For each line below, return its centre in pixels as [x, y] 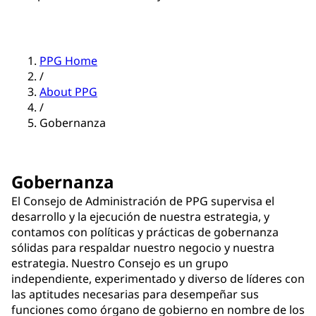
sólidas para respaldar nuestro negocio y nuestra [143, 248]
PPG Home [68, 61]
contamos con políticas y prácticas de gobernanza [145, 232]
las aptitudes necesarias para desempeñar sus [135, 294]
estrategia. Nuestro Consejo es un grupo [120, 263]
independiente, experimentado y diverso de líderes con [158, 279]
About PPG [68, 92]
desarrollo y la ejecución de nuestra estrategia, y [140, 217]
